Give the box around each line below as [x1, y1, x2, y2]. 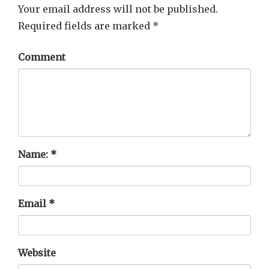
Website [18, 247, 56, 259]
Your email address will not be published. [18, 3, 218, 15]
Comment [18, 51, 65, 63]
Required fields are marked [18, 20, 153, 32]
